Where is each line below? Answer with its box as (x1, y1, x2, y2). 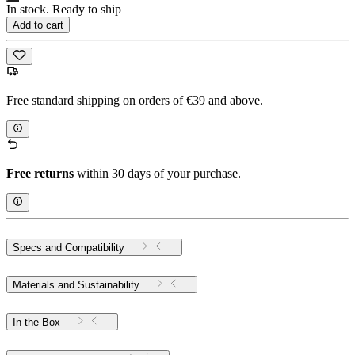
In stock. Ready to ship (6, 2, 121, 16)
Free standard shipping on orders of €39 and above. (6, 93, 263, 107)
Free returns (6, 166, 74, 181)
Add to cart (13, 18, 63, 31)
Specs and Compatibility (13, 242, 124, 254)
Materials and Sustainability (13, 279, 139, 292)
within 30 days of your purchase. (74, 166, 241, 181)
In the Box (13, 316, 60, 329)
